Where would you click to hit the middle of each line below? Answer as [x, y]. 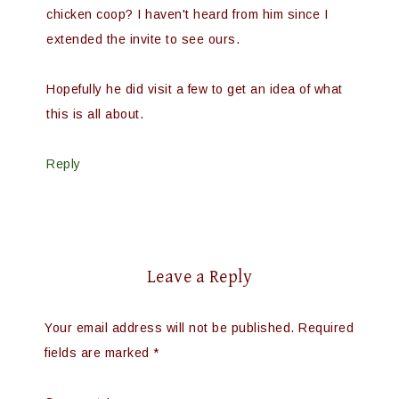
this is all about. [95, 114]
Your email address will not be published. [170, 328]
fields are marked [99, 353]
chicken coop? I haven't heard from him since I [187, 14]
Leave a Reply [199, 277]
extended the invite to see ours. [143, 39]
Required [326, 328]
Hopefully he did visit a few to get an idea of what [195, 89]
